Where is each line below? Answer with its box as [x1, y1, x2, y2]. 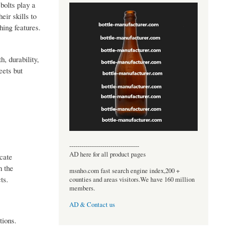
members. [69, 183, 95, 193]
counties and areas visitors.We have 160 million [69, 175, 195, 184]
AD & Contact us [69, 200, 115, 209]
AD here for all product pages [69, 149, 146, 159]
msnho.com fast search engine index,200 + [69, 166, 180, 175]
